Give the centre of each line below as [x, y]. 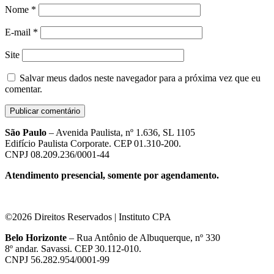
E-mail [19, 32]
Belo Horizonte [36, 237]
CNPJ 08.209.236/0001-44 [57, 154]
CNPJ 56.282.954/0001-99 [57, 259]
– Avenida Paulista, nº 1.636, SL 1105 [121, 132]
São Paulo [26, 132]
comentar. [24, 89]
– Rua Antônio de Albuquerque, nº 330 [143, 237]
